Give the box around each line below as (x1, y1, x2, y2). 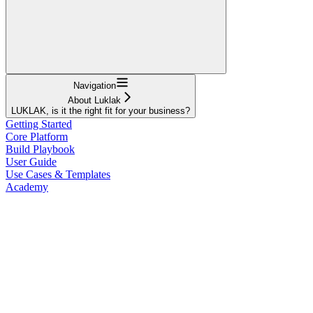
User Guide (6, 155, 57, 168)
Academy (6, 180, 48, 193)
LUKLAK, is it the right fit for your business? (11, 105, 190, 116)
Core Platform (6, 130, 68, 143)
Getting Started (6, 117, 72, 130)
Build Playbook (6, 143, 75, 155)
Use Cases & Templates (6, 168, 110, 180)
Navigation (73, 80, 116, 91)
